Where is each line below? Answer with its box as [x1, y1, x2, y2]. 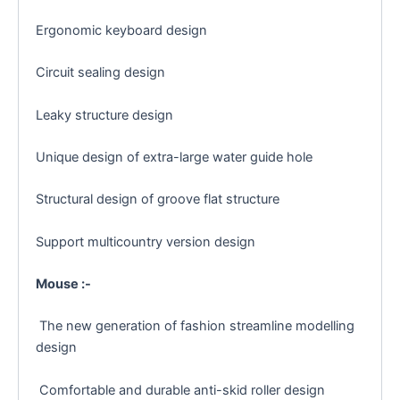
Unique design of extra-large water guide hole [35, 148, 312, 165]
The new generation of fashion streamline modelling [35, 318, 354, 335]
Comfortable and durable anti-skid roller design [35, 381, 325, 398]
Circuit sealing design [35, 64, 165, 81]
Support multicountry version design [35, 233, 255, 250]
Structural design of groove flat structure [35, 191, 279, 208]
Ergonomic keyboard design [35, 21, 207, 38]
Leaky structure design [35, 106, 173, 123]
